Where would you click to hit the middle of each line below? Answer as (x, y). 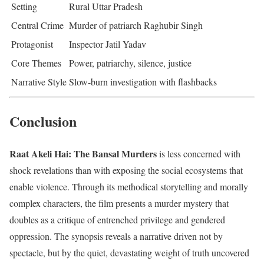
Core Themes (36, 62)
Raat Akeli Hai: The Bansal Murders (83, 154)
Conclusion (43, 121)
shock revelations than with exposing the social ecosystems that (126, 170)
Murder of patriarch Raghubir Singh (136, 25)
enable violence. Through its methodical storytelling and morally (129, 187)
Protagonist (32, 44)
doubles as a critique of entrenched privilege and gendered (117, 220)
